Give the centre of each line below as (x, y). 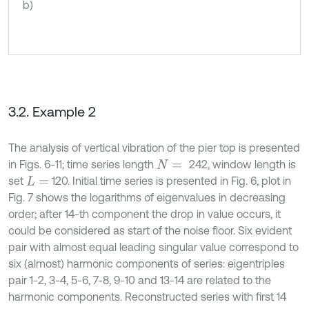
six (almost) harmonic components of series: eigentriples (147, 264)
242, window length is (242, 165)
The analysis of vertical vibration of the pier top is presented (154, 148)
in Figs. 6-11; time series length (82, 165)
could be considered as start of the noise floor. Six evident (150, 231)
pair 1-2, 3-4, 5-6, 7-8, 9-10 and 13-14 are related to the (140, 280)
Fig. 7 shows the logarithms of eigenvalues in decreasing (147, 198)
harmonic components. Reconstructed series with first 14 (147, 297)
